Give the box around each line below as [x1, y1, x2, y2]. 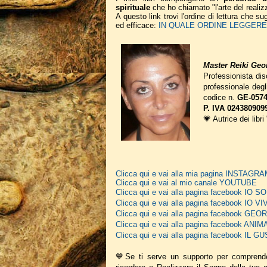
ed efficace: [116, 21, 159, 30]
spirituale [116, 3, 150, 12]
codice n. [203, 93, 237, 102]
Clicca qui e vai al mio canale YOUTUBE [116, 178, 257, 187]
